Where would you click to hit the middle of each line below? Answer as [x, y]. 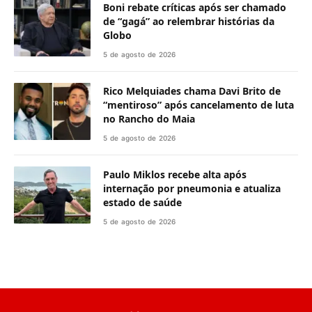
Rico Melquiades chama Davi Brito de [192, 91]
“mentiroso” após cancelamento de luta [198, 104]
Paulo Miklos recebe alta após [175, 174]
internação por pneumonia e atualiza [192, 188]
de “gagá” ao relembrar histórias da [189, 21]
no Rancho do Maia [149, 118]
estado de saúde [142, 202]
